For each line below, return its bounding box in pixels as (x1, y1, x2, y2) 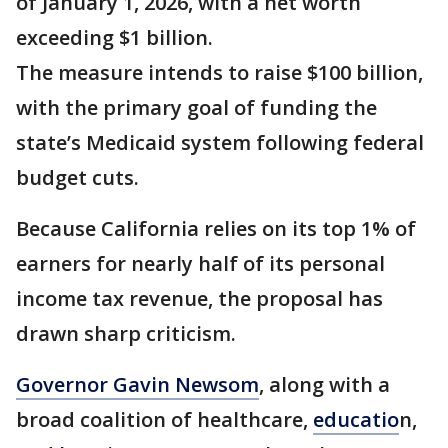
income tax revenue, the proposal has (16, 285, 383, 312)
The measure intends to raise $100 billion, (16, 59, 423, 86)
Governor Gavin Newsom (16, 371, 259, 398)
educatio (313, 406, 399, 433)
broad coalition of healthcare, (16, 406, 313, 433)
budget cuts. (16, 164, 139, 191)
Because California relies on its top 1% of (16, 215, 416, 242)
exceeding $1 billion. (16, 24, 218, 51)
